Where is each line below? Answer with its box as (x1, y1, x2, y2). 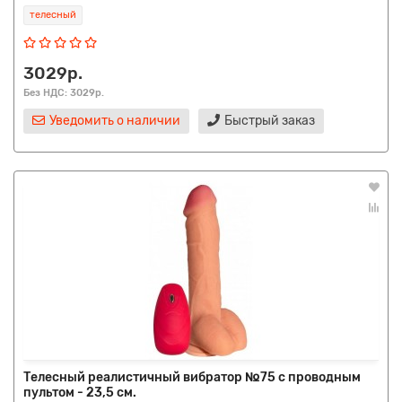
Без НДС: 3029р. (23, 86, 104, 99)
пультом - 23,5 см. (23, 385, 136, 400)
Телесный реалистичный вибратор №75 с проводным (23, 370, 361, 385)
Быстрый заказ (224, 113, 315, 128)
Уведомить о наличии (49, 113, 180, 128)
